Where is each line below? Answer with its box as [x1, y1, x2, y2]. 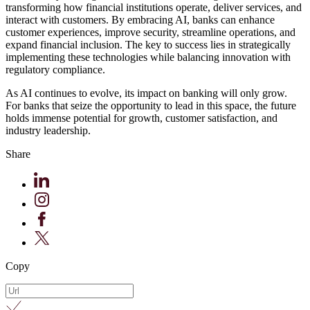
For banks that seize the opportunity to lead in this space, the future [6, 99, 296, 111]
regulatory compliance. [6, 63, 105, 75]
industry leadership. [6, 124, 91, 136]
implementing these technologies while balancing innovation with [6, 51, 291, 63]
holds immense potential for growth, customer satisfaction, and [6, 111, 277, 124]
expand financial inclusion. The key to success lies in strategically [6, 38, 291, 51]
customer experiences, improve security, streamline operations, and [6, 26, 295, 38]
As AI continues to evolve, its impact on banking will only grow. [6, 86, 287, 99]
